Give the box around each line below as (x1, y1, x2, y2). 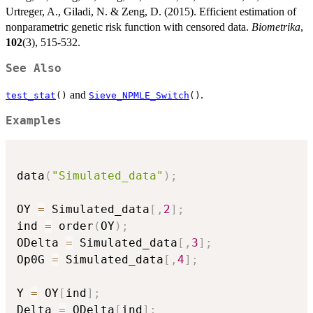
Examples (6, 115, 61, 128)
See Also (6, 62, 61, 75)
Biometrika (252, 21, 300, 34)
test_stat (6, 90, 56, 101)
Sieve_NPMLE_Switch (89, 90, 189, 101)
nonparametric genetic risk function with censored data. (6, 21, 252, 34)
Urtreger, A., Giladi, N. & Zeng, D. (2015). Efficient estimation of (6, 6, 296, 18)
